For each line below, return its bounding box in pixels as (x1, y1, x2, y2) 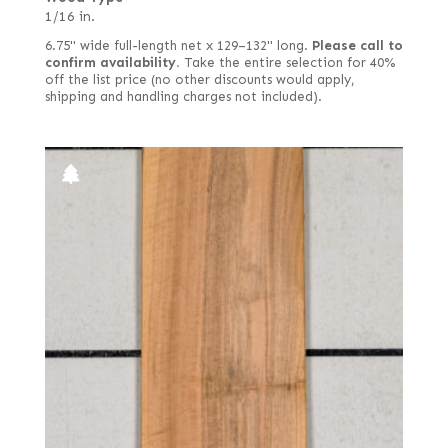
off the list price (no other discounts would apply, (44, 72, 355, 89)
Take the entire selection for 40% (179, 55, 395, 72)
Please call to (311, 38, 403, 55)
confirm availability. (44, 55, 180, 72)
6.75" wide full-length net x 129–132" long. (44, 38, 312, 55)
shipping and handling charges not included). (44, 89, 322, 106)
